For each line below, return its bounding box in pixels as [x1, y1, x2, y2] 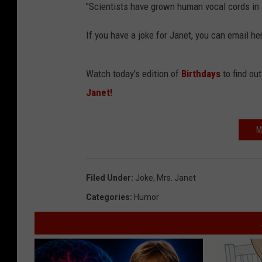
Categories [86, 192, 130, 202]
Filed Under [86, 173, 131, 183]
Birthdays [181, 68, 220, 80]
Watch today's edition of [86, 68, 181, 80]
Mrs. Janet [157, 173, 196, 183]
